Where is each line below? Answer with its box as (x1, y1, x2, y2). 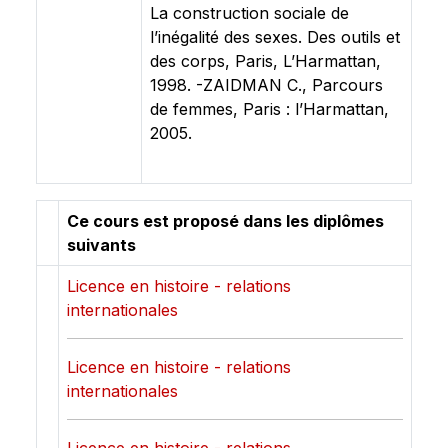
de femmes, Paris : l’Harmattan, (150, 99, 389, 119)
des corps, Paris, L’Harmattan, (150, 51, 381, 71)
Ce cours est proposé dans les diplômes (67, 211, 384, 231)
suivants (67, 235, 136, 255)
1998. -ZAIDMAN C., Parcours (150, 75, 383, 95)
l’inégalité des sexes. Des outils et (150, 27, 400, 47)
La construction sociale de (150, 3, 349, 23)
